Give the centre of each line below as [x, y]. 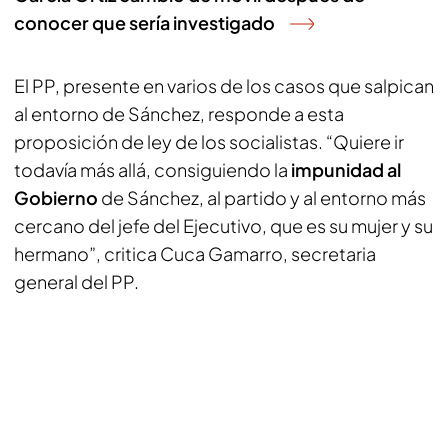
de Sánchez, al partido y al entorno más [263, 197]
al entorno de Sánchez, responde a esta [179, 113]
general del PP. [76, 281]
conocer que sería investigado [144, 22]
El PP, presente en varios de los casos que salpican [224, 85]
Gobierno [57, 197]
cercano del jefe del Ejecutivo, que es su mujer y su [223, 225]
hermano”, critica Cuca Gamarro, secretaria [195, 253]
